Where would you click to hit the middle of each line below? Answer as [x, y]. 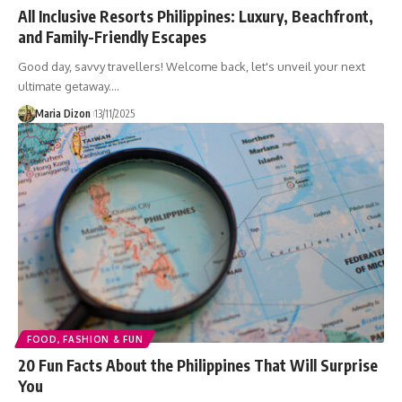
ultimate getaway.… [69, 86]
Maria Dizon [62, 113]
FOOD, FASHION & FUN [85, 339]
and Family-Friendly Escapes [112, 36]
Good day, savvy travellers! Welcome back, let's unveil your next [192, 66]
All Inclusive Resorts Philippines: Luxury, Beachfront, [196, 16]
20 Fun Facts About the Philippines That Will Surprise [198, 365]
